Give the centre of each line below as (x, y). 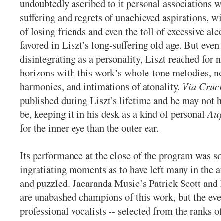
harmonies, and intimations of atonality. (101, 87)
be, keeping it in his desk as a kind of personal (113, 114)
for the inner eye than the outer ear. (89, 128)
